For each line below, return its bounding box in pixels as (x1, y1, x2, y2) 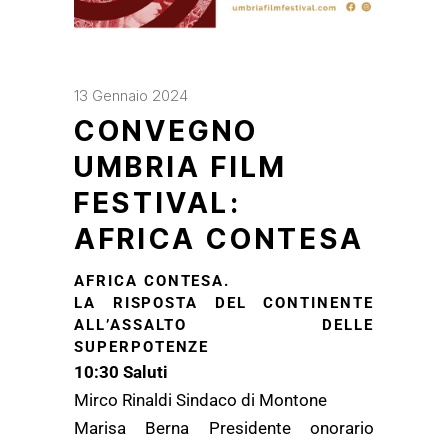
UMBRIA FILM (74, 150, 289, 184)
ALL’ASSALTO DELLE (74, 316, 374, 334)
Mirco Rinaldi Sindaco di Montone (74, 390, 327, 410)
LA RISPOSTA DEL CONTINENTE (74, 294, 374, 312)
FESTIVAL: (74, 186, 242, 220)
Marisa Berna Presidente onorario (74, 418, 374, 438)
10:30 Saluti (74, 362, 168, 382)
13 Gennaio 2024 (74, 86, 188, 105)
